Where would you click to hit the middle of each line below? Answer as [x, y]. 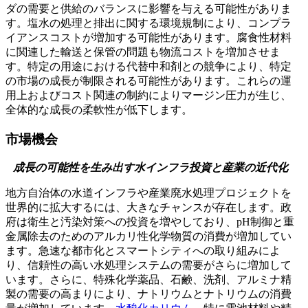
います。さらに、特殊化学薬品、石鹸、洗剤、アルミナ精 [148, 280]
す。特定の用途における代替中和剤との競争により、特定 [148, 66]
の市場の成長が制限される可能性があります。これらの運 [148, 80]
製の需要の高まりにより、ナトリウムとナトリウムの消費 [148, 294]
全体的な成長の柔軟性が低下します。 [99, 109]
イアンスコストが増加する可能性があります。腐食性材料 [148, 37]
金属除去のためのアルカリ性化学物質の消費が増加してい [148, 236]
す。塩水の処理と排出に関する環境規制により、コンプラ [148, 23]
